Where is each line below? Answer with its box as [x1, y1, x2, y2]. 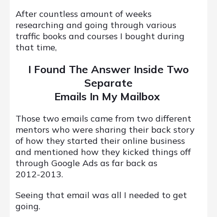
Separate [84, 76, 133, 90]
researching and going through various [15, 19, 176, 31]
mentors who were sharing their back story [15, 124, 195, 135]
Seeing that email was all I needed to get [15, 189, 187, 201]
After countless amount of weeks [15, 8, 152, 19]
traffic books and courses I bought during [15, 30, 185, 42]
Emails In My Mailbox [54, 89, 163, 103]
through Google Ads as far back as [15, 157, 157, 169]
